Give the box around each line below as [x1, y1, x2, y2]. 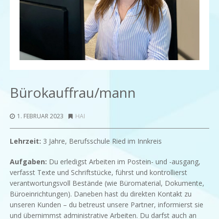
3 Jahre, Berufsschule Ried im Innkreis [41, 136, 162, 146]
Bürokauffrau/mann [10, 83, 136, 102]
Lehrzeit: [10, 136, 41, 146]
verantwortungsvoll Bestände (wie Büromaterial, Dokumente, [10, 178, 204, 188]
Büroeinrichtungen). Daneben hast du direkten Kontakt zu [10, 189, 192, 198]
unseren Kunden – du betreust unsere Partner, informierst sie [10, 199, 203, 209]
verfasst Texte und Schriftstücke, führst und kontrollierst [10, 167, 187, 177]
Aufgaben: [10, 156, 47, 166]
